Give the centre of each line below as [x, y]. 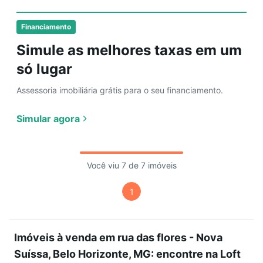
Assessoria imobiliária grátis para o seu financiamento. [120, 90]
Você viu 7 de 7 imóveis [131, 165]
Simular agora [48, 119]
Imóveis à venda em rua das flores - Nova [118, 237]
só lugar [44, 69]
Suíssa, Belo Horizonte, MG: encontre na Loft [127, 254]
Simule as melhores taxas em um [129, 50]
